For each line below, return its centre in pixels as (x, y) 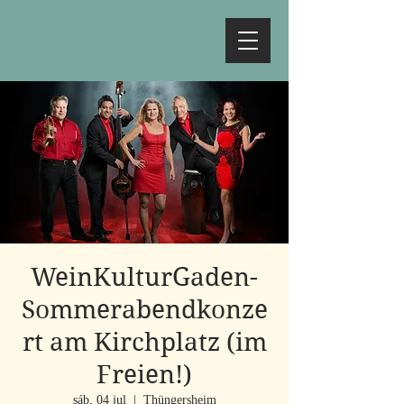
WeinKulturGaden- (144, 277)
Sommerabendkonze (144, 310)
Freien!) (144, 375)
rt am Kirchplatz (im (144, 342)
